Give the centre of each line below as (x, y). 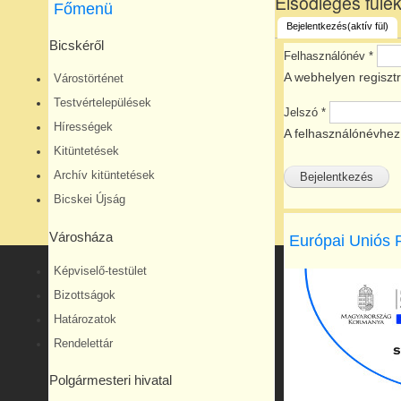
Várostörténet (89, 79)
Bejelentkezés (317, 26)
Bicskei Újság (90, 200)
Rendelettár (83, 343)
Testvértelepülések (102, 103)
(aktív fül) (368, 26)
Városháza (81, 237)
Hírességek (83, 128)
